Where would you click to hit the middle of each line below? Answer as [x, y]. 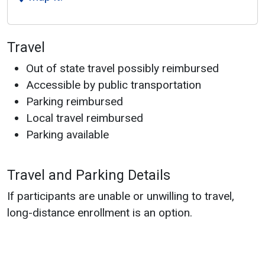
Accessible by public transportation [114, 85]
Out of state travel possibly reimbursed [122, 68]
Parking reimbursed [75, 101]
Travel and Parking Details [89, 175]
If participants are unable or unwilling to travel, [121, 196]
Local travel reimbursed [85, 118]
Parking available [67, 134]
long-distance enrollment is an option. [101, 212]
